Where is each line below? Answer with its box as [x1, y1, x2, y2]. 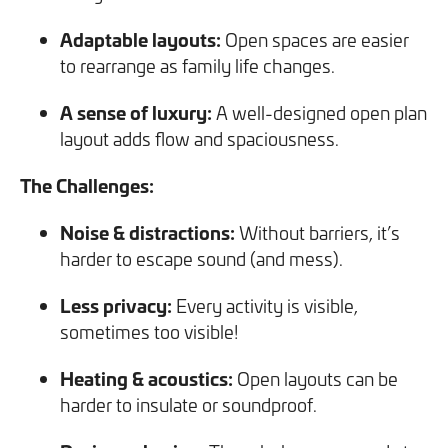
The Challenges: [20, 171, 154, 199]
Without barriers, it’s [235, 220, 400, 245]
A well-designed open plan [212, 100, 427, 125]
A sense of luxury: [60, 98, 212, 126]
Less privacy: [60, 291, 172, 319]
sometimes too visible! [60, 319, 238, 344]
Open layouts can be [233, 366, 398, 391]
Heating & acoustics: [60, 364, 233, 392]
